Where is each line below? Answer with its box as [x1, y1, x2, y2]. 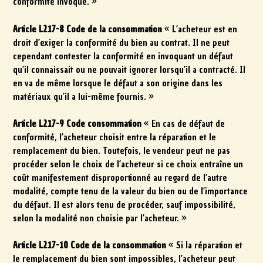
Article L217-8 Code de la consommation [13, 23, 163, 35]
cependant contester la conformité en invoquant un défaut [13, 50, 234, 62]
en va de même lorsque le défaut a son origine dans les [13, 77, 223, 89]
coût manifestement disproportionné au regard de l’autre [13, 172, 228, 184]
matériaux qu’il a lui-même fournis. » [13, 90, 154, 103]
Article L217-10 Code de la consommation [13, 240, 167, 252]
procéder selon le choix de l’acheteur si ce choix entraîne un [13, 159, 244, 171]
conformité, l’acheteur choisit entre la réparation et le [13, 131, 217, 144]
